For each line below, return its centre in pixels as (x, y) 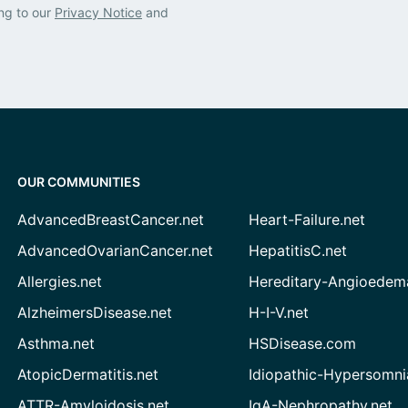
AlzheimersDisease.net (94, 312)
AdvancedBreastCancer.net (110, 219)
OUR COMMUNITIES (78, 181)
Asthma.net (56, 343)
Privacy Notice (98, 12)
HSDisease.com (303, 343)
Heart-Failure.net (307, 219)
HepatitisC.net (298, 250)
